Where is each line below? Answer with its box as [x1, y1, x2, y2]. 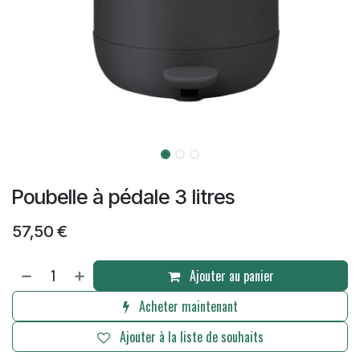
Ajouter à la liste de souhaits [119, 327, 264, 346]
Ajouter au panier [186, 266, 274, 285]
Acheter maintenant [135, 297, 238, 316]
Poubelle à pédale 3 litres [12, 185, 235, 209]
